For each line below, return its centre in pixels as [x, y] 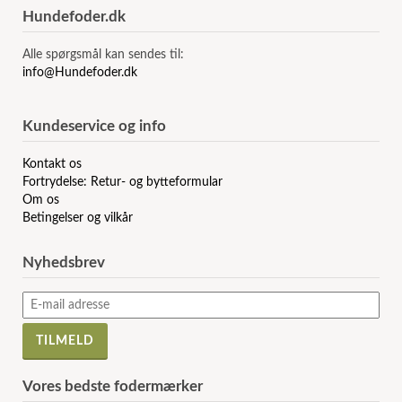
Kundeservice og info [95, 127]
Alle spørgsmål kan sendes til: [104, 55]
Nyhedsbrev [64, 263]
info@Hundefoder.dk [80, 73]
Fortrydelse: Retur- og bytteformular [123, 183]
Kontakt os [52, 165]
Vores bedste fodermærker [113, 387]
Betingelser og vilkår [78, 218]
